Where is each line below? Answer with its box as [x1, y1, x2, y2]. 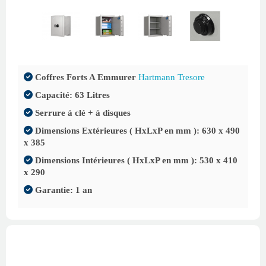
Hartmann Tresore [138, 72, 205, 83]
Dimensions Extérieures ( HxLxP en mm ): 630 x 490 [33, 126, 240, 136]
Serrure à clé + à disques [33, 108, 131, 118]
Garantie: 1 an [33, 185, 92, 195]
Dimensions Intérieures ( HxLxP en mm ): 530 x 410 [33, 156, 237, 166]
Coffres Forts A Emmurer [33, 72, 138, 83]
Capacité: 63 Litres [33, 90, 110, 100]
